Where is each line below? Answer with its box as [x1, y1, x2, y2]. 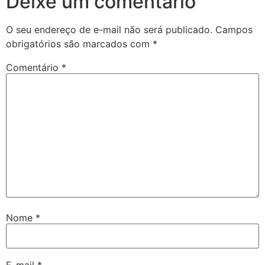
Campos [215, 23, 253, 35]
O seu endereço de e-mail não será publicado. [6, 23, 212, 35]
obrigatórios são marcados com [6, 37, 153, 50]
